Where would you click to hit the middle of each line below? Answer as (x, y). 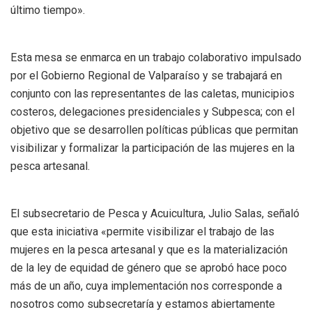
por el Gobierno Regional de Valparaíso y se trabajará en (146, 75)
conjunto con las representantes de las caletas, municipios (153, 93)
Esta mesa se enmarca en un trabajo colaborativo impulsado (156, 57)
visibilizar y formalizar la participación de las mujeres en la (153, 148)
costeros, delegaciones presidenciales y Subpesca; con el (153, 111)
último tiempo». (48, 10)
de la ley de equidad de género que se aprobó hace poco (149, 267)
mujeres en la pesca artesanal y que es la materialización (149, 249)
